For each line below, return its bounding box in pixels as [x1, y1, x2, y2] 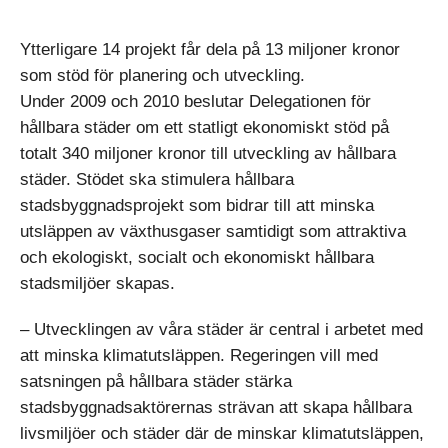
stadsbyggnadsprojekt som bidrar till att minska [20, 196, 374, 215]
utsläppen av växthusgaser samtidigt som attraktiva [20, 222, 406, 241]
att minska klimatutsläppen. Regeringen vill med [20, 346, 378, 365]
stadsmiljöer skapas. [20, 274, 175, 293]
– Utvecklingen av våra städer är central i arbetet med [20, 320, 423, 339]
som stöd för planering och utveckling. [20, 66, 315, 85]
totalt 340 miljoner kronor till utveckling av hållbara [20, 144, 396, 163]
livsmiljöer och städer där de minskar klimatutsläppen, [20, 424, 424, 443]
